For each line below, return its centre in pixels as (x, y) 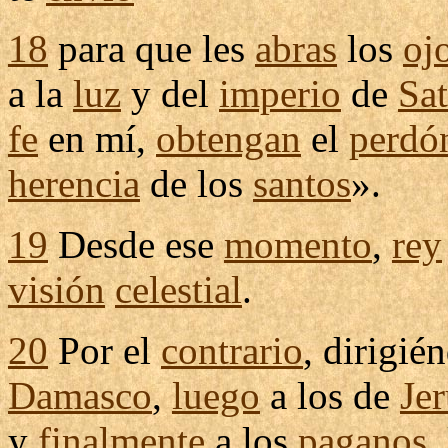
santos (302, 183)
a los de (330, 395)
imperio (280, 93)
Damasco (80, 395)
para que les (151, 48)
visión (56, 289)
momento (298, 244)
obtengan (228, 138)
